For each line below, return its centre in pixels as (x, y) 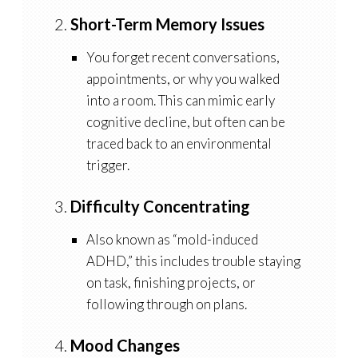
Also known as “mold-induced (172, 240)
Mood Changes (125, 346)
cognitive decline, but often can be (185, 122)
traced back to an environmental (179, 144)
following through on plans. (166, 304)
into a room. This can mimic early (180, 101)
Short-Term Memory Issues (167, 24)
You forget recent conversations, (183, 58)
